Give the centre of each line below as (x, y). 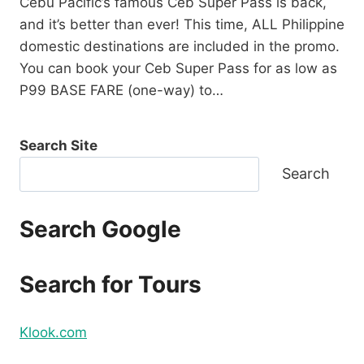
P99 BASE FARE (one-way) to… (121, 90)
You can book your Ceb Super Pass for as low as (178, 68)
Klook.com (53, 333)
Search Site (58, 145)
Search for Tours (110, 284)
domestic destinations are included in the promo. (180, 46)
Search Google (100, 230)
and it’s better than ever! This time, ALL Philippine (182, 24)
